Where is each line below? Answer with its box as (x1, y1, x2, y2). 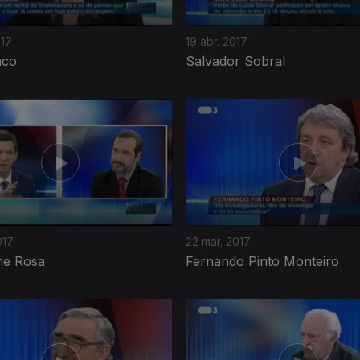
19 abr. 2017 (186, 34, 247, 48)
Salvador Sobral (186, 52, 285, 69)
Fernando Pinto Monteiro (186, 252, 339, 269)
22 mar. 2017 (186, 234, 251, 248)
